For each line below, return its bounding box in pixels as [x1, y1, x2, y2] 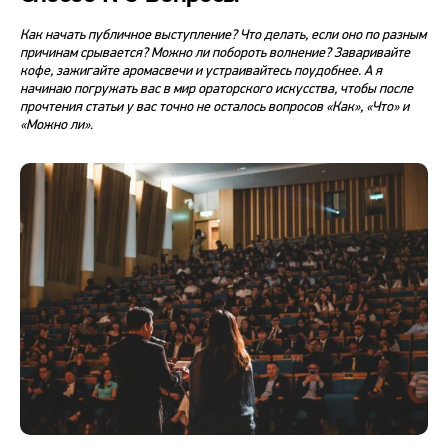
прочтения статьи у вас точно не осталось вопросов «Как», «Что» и [20, 98, 409, 115]
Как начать [20, 26, 85, 43]
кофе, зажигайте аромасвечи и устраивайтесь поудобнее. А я [20, 62, 382, 79]
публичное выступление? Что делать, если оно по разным [85, 26, 426, 43]
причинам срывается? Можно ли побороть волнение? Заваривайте [20, 44, 410, 61]
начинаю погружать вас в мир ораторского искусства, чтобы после [20, 80, 413, 97]
